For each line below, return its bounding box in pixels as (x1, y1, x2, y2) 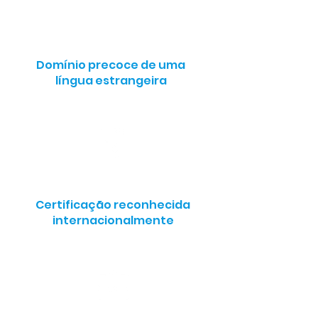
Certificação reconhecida (35, 197, 190, 213)
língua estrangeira (55, 72, 167, 89)
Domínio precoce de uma (36, 57, 185, 73)
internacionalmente (52, 212, 174, 229)
